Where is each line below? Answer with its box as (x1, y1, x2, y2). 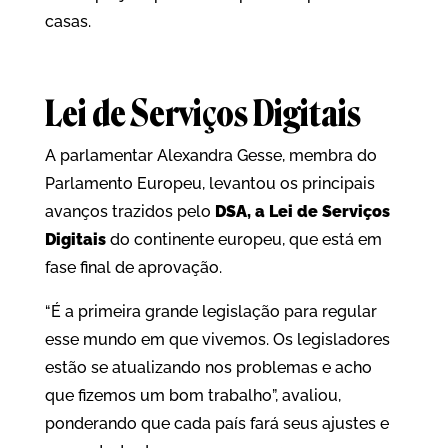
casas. (44, 12, 91, 32)
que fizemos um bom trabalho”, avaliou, (44, 386, 341, 406)
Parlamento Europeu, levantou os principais (44, 174, 375, 194)
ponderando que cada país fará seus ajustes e (44, 414, 389, 434)
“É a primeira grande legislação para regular (44, 302, 377, 322)
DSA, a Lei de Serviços (214, 202, 390, 222)
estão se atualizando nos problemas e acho (44, 358, 372, 378)
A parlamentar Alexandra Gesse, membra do (44, 146, 377, 166)
